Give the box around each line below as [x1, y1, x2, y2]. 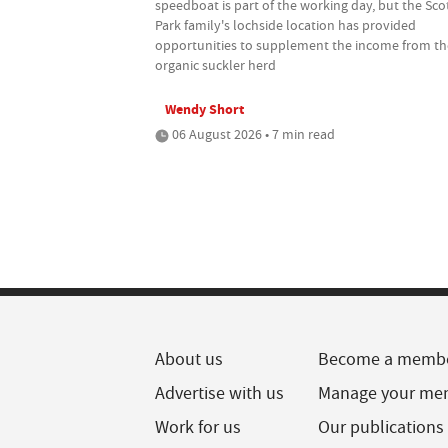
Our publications [318, 415, 445, 439]
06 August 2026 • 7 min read [169, 124, 335, 143]
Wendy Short [165, 98, 244, 119]
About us [155, 347, 223, 371]
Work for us [155, 415, 241, 439]
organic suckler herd [155, 55, 276, 74]
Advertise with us [155, 381, 284, 405]
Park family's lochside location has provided [155, 15, 416, 34]
